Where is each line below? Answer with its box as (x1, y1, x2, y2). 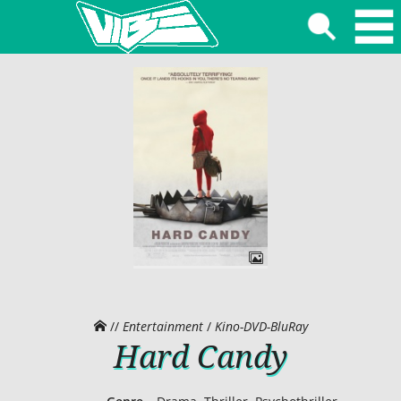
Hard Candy (114, 334, 287, 377)
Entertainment (122, 317, 203, 335)
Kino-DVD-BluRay (214, 317, 308, 335)
